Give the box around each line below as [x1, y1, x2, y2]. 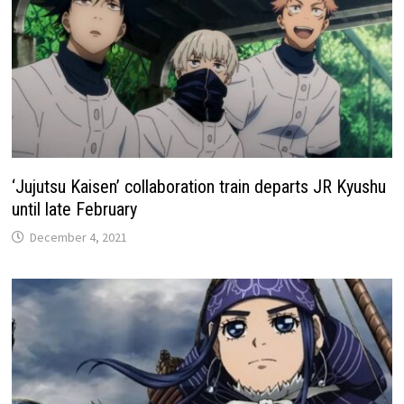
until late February [12, 197, 138, 220]
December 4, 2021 [30, 228, 128, 245]
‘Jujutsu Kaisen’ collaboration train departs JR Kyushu [12, 175, 387, 197]
